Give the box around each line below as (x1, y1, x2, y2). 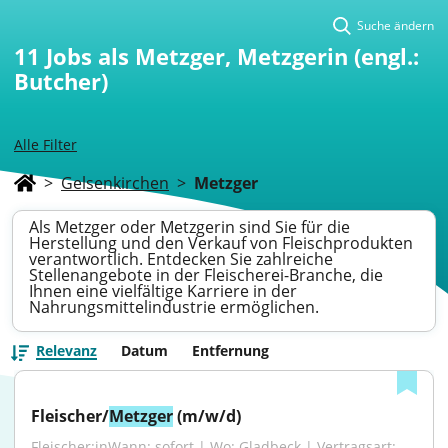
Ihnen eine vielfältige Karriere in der (29, 280, 297, 302)
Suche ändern (357, 17, 434, 34)
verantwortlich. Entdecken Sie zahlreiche (29, 248, 333, 270)
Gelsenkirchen (61, 172, 169, 194)
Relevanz (36, 341, 97, 360)
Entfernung (192, 341, 269, 360)
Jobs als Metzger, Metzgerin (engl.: (46, 41, 419, 71)
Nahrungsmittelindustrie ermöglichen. (29, 296, 319, 318)
